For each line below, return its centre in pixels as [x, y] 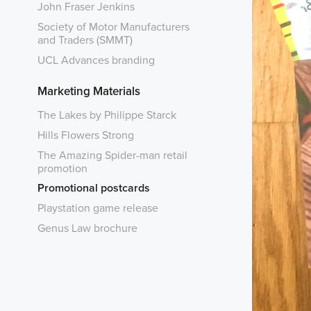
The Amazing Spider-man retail [112, 154]
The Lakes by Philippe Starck [107, 114]
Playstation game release [98, 207]
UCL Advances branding [96, 59]
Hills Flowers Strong [85, 134]
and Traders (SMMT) [85, 39]
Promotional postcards [93, 187]
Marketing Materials [89, 91]
